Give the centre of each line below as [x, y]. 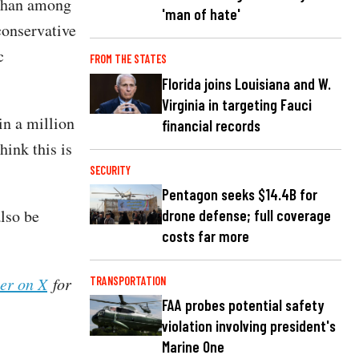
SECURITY [110, 170]
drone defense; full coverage [246, 215]
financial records [211, 125]
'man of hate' [201, 14]
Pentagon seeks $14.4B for [240, 194]
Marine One [193, 346]
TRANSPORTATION [128, 280]
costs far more [206, 236]
